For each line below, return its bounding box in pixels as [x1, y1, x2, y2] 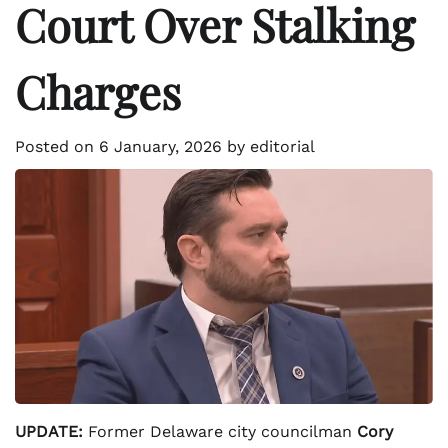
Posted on [15, 136, 99, 156]
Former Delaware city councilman [83, 421, 357, 441]
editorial [250, 136, 315, 156]
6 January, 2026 [99, 136, 222, 156]
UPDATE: [15, 421, 83, 441]
